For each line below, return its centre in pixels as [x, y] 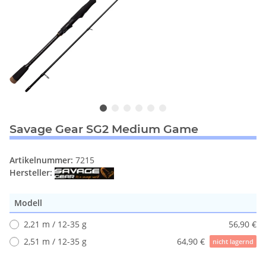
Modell [29, 203]
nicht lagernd [233, 241]
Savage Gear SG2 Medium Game [104, 129]
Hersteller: [31, 172]
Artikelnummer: [42, 160]
